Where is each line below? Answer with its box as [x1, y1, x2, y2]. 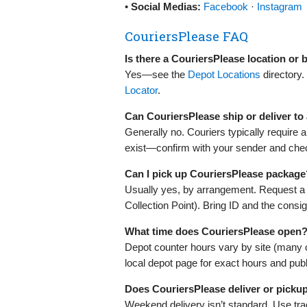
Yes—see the [125, 68, 188, 80]
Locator [125, 84, 158, 96]
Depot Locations [188, 68, 260, 80]
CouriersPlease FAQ [125, 27, 248, 45]
